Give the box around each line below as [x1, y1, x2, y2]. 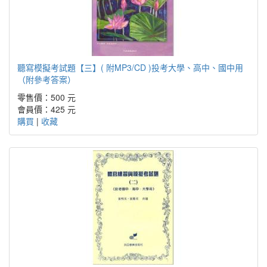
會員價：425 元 [17, 103, 76, 115]
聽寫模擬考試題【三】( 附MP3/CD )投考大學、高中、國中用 [17, 61, 243, 73]
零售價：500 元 [17, 91, 76, 103]
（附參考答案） [17, 73, 76, 85]
